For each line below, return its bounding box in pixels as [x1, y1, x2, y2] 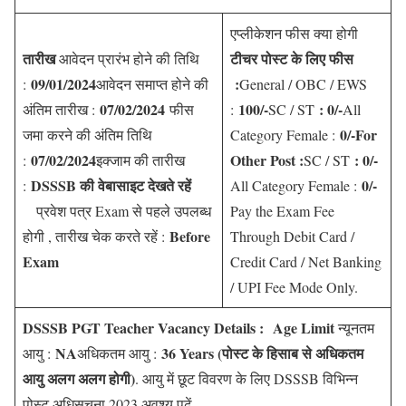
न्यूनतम [334, 317, 374, 337]
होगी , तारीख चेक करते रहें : [23, 226, 169, 246]
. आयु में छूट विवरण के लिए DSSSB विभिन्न [135, 368, 358, 388]
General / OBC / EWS [239, 73, 367, 93]
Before [169, 225, 210, 246]
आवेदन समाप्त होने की [96, 73, 208, 93]
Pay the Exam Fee [230, 200, 334, 220]
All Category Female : [230, 175, 362, 195]
